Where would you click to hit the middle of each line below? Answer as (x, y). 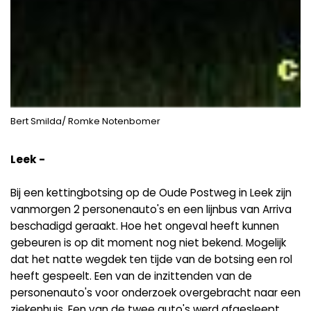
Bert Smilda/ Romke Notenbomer (85, 121)
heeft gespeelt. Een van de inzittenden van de (131, 276)
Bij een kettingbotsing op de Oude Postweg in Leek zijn (151, 192)
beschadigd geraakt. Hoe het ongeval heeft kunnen (145, 226)
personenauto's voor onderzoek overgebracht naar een (155, 292)
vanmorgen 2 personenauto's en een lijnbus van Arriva (151, 209)
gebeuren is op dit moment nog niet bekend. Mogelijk (148, 242)
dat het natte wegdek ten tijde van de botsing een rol (151, 259)
